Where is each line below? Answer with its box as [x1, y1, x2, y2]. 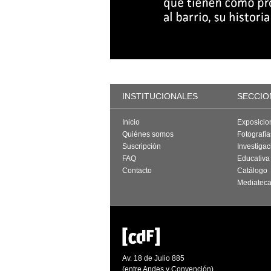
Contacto [122, 166, 152, 175]
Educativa [237, 154, 270, 163]
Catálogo [237, 166, 267, 175]
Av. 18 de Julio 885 [122, 254, 184, 263]
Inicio [122, 118, 140, 126]
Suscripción [122, 142, 161, 151]
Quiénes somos [122, 130, 174, 139]
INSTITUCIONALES [122, 91, 198, 101]
